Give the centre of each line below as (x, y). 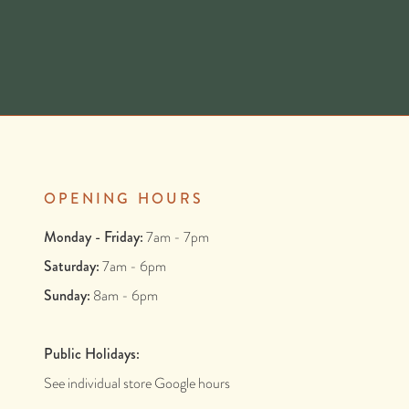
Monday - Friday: (94, 237)
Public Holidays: (92, 354)
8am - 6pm (124, 296)
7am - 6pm (133, 267)
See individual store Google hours (137, 383)
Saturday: (72, 267)
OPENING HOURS (124, 199)
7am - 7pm (176, 237)
